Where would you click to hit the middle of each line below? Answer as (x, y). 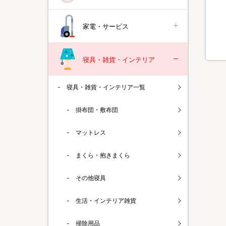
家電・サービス (106, 26)
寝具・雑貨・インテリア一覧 (106, 87)
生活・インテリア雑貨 (106, 201)
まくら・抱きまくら (103, 155)
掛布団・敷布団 (97, 110)
